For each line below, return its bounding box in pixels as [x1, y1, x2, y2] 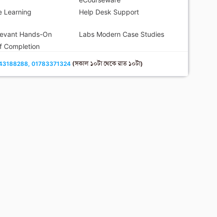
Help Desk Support [78, 7, 139, 16]
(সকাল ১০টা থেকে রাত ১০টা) [71, 60, 143, 67]
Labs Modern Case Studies [78, 30, 164, 38]
